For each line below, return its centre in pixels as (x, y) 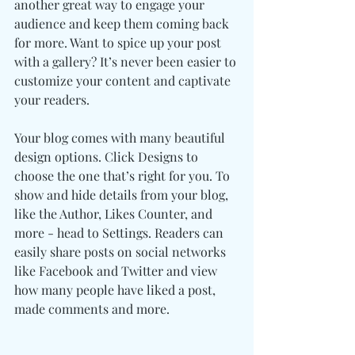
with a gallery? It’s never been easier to (127, 61)
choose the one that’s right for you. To (124, 176)
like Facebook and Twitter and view (117, 271)
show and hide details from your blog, (123, 195)
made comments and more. (92, 309)
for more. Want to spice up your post (119, 42)
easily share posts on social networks (122, 252)
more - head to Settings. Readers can (120, 233)
